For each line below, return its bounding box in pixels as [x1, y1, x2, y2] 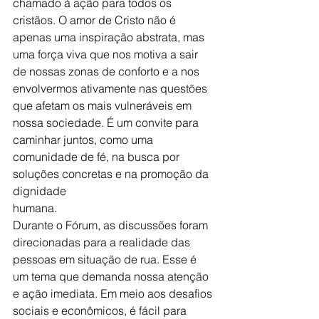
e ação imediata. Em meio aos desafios [13, 286, 215, 301]
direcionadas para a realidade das [13, 235, 193, 250]
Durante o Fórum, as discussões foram [13, 218, 211, 233]
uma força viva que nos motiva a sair [13, 47, 201, 62]
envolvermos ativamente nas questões [13, 81, 210, 96]
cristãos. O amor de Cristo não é [13, 13, 179, 28]
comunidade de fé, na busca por [13, 150, 182, 164]
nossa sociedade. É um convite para [13, 115, 202, 130]
